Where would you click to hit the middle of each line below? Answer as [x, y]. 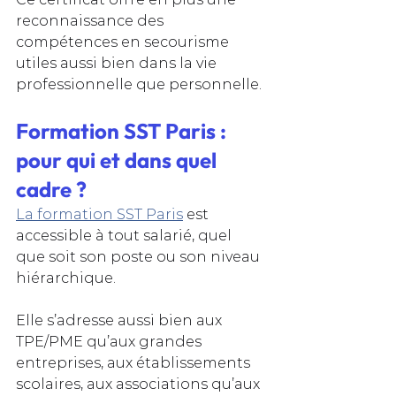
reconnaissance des [91, 20]
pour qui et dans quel [118, 160]
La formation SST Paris [99, 214]
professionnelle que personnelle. [139, 84]
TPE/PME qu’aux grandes [110, 341]
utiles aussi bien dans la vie [118, 63]
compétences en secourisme [124, 42]
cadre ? [51, 189]
